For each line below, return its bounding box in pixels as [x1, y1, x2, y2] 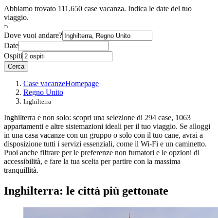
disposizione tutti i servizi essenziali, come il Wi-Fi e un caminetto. [4, 140, 207, 148]
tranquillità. [4, 166, 38, 175]
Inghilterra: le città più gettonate [4, 184, 168, 198]
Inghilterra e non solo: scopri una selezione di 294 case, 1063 [4, 113, 191, 122]
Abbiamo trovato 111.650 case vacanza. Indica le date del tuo [4, 4, 192, 13]
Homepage [65, 79, 99, 88]
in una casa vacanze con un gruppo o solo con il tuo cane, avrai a [4, 131, 203, 140]
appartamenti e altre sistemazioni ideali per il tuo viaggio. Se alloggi [4, 122, 210, 131]
